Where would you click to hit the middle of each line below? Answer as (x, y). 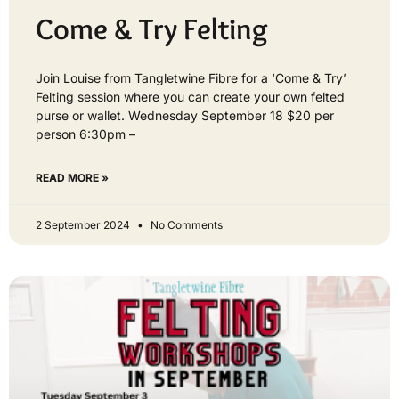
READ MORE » (72, 178)
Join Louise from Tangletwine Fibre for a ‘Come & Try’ (191, 78)
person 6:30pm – (85, 134)
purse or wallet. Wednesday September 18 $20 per (185, 116)
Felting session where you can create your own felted (190, 97)
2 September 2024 (84, 225)
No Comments (185, 225)
